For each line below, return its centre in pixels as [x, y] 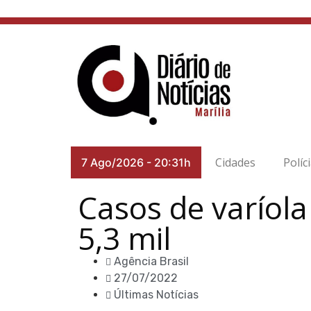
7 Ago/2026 [112, 162]
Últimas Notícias [156, 295]
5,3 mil [124, 238]
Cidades [235, 162]
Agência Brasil [151, 261]
